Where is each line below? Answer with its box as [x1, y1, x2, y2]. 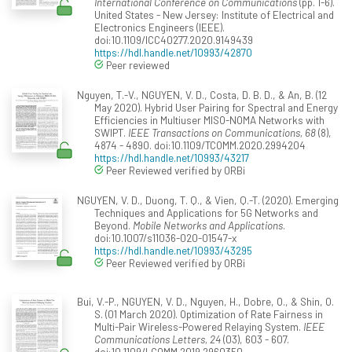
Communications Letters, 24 [94, 332, 221, 346]
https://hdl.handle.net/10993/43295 [94, 243, 252, 257]
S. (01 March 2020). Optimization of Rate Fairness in [94, 306, 323, 321]
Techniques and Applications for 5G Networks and [94, 205, 318, 219]
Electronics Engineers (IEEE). [94, 20, 225, 34]
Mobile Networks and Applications [133, 218, 283, 232]
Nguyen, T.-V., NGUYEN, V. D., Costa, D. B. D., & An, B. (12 [76, 87, 327, 101]
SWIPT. [94, 125, 128, 139]
